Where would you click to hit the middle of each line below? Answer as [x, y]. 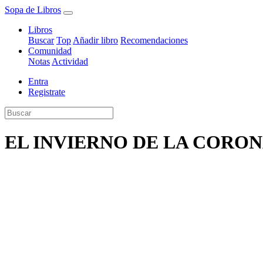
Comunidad [50, 51]
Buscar [41, 40]
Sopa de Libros [33, 10]
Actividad [70, 61]
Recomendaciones [154, 40]
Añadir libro [95, 40]
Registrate [47, 92]
